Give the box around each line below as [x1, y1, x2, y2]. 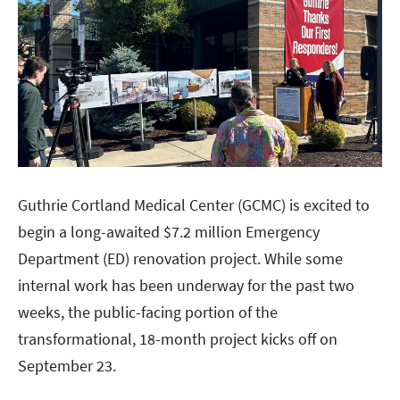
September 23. [18, 354, 123, 376]
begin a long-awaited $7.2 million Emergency [18, 221, 320, 242]
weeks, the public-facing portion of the [18, 301, 278, 322]
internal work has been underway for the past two [18, 274, 354, 296]
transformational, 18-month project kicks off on [18, 328, 337, 349]
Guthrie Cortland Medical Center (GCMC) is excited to [18, 194, 370, 215]
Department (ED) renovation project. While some [18, 247, 343, 269]
